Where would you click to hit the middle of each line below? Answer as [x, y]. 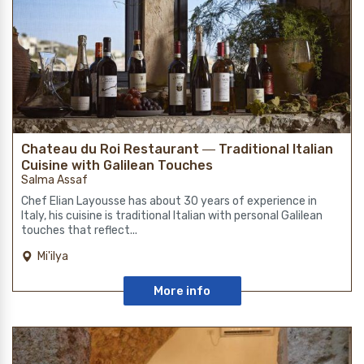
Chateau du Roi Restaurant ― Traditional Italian [177, 149]
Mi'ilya [53, 257]
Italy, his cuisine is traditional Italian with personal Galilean [172, 216]
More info [182, 291]
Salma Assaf [54, 180]
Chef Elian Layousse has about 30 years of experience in [169, 201]
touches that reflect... [79, 231]
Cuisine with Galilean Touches [117, 166]
